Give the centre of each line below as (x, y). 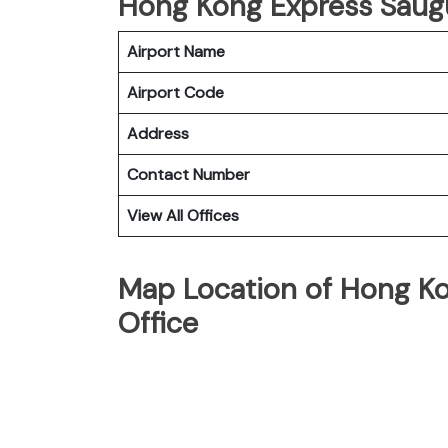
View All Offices (183, 215)
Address (158, 133)
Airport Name (176, 51)
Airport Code (175, 92)
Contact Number (188, 174)
